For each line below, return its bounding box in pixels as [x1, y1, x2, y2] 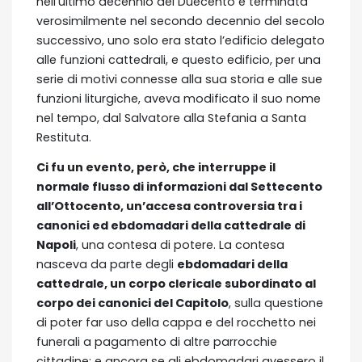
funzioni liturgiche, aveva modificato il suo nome [36, 90, 321, 107]
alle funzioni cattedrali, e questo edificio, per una [36, 52, 321, 69]
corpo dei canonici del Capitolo [36, 295, 229, 312]
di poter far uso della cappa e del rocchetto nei [36, 314, 316, 331]
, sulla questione [229, 295, 323, 312]
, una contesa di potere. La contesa [76, 237, 284, 254]
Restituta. [36, 129, 91, 146]
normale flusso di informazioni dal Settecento [36, 179, 322, 196]
